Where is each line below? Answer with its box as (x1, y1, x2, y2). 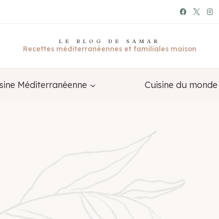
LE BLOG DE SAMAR (59, 38, 160, 45)
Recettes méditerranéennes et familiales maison (22, 44, 197, 54)
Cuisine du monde (144, 79, 218, 90)
